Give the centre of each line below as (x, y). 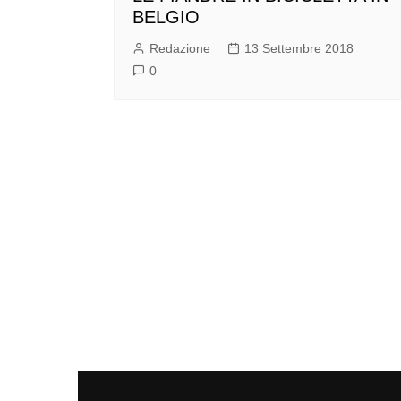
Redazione (180, 49)
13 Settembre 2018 (299, 49)
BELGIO (166, 17)
